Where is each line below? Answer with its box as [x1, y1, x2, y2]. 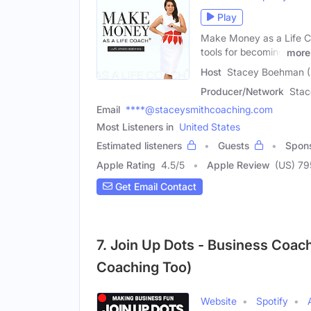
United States [179, 120, 240, 133]
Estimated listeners [96, 139, 182, 151]
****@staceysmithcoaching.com [126, 103, 273, 115]
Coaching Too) [96, 258, 192, 276]
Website [201, 294, 237, 307]
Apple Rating [96, 158, 155, 171]
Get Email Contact [112, 180, 196, 193]
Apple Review [207, 158, 269, 171]
